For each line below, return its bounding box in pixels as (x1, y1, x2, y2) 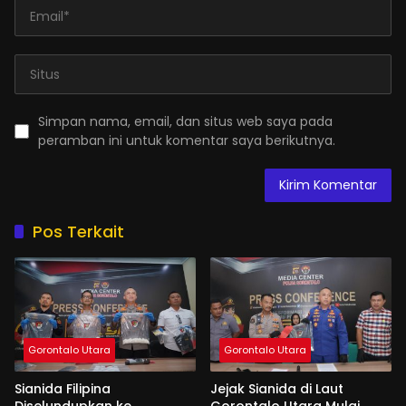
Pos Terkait (33, 220, 124, 243)
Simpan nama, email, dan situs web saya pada (38, 112, 333, 130)
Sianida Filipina (14, 379, 111, 398)
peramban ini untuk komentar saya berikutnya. (38, 131, 335, 150)
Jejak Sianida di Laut (210, 379, 343, 398)
